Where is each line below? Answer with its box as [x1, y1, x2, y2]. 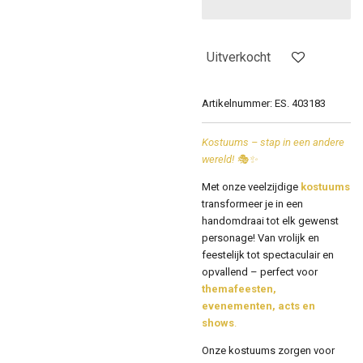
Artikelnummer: [202, 96, 272, 109]
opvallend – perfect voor [202, 265, 318, 278]
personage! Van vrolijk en [202, 231, 319, 244]
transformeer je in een [202, 197, 303, 210]
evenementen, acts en [202, 299, 315, 312]
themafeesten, [202, 282, 276, 295]
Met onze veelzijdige [202, 180, 301, 193]
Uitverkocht [207, 49, 271, 65]
